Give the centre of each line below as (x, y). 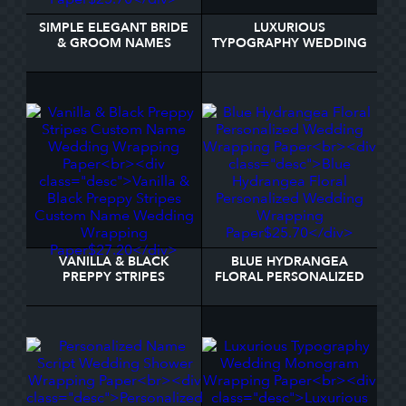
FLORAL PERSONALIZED (290, 277)
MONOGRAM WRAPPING (290, 58)
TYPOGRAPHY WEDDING (290, 43)
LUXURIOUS (290, 28)
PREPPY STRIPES (114, 277)
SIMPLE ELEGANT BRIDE (114, 28)
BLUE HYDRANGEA (290, 261)
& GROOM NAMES (114, 43)
